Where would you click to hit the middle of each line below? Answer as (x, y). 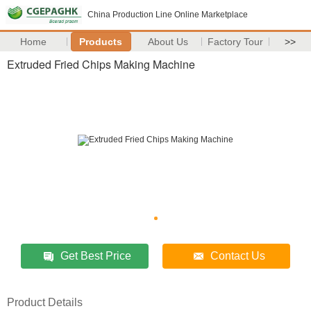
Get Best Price (95, 256)
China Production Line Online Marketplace (168, 15)
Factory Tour (236, 42)
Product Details (45, 302)
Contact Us (237, 256)
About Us (168, 42)
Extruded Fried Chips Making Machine (101, 64)
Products (101, 42)
